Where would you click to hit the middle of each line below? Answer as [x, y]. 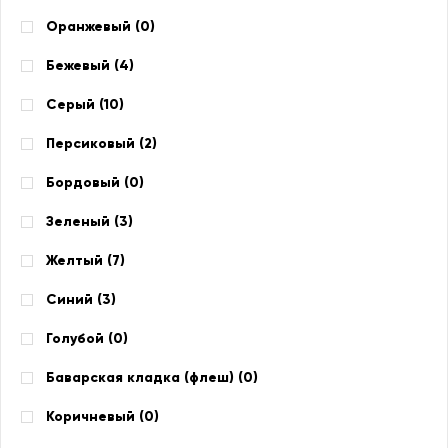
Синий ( [74, 299]
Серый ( [75, 104]
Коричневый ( [95, 416]
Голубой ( [79, 338]
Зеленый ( [82, 221]
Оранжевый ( [93, 26]
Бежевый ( [82, 65]
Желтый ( [79, 260]
